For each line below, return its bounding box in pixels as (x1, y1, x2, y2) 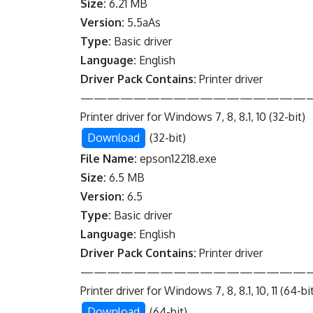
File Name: (80, 152, 138, 166)
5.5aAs (124, 15, 161, 30)
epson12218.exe (137, 152, 217, 166)
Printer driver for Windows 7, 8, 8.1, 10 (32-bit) (80, 110, 306, 124)
